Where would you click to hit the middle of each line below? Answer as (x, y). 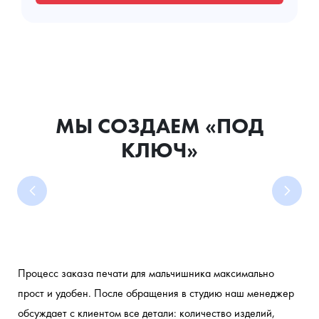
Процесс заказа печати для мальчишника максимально (146, 273)
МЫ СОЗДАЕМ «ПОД (159, 126)
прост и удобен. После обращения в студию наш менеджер (156, 293)
